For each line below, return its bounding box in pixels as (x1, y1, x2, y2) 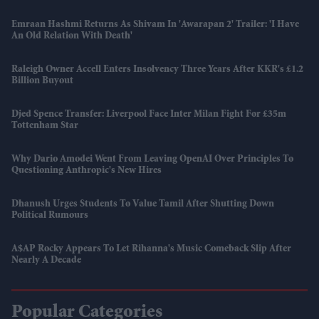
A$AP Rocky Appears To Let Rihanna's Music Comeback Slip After (11, 244, 291, 254)
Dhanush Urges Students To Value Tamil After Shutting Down (11, 199, 274, 209)
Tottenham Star (11, 120, 78, 131)
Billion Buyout (11, 75, 73, 86)
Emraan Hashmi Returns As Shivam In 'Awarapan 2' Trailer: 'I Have (11, 19, 299, 30)
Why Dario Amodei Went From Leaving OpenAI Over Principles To (11, 154, 293, 164)
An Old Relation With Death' (11, 31, 132, 41)
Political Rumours (11, 210, 88, 221)
